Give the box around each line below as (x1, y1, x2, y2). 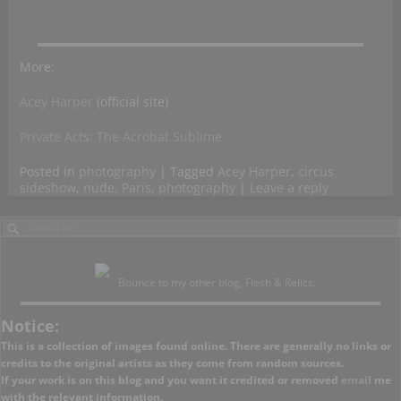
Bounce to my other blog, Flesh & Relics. (117, 274, 316, 290)
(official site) (96, 93, 168, 111)
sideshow (19, 179, 76, 197)
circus (297, 163, 334, 181)
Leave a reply (249, 179, 328, 197)
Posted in (19, 163, 75, 181)
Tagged (169, 163, 214, 181)
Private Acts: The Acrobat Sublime (19, 128, 222, 146)
